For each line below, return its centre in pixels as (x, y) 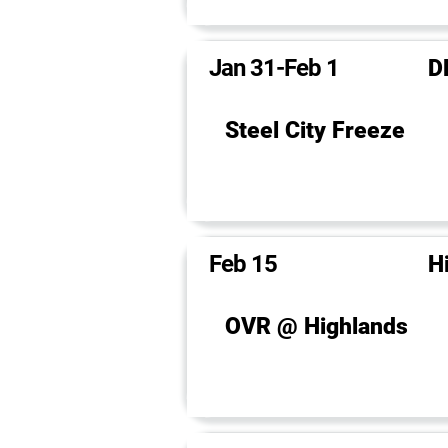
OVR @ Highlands (316, 326)
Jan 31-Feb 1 (274, 68)
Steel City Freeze (315, 130)
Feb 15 (243, 264)
